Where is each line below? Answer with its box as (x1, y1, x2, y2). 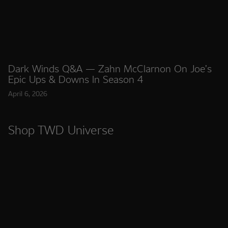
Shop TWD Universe (8, 121, 114, 138)
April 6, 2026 (8, 89, 47, 98)
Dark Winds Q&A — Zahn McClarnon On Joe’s (8, 61, 212, 75)
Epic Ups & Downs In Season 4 (8, 72, 143, 86)
